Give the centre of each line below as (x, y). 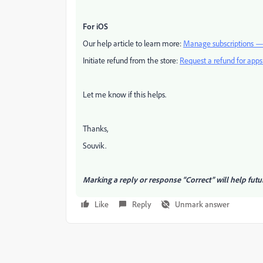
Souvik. (95, 145)
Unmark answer (202, 204)
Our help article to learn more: (133, 43)
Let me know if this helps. (124, 94)
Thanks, (95, 128)
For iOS (96, 26)
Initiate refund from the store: (131, 60)
